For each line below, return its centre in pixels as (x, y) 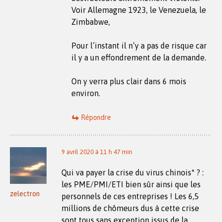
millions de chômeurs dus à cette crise (130, 208)
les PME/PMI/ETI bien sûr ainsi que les (131, 184)
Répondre (96, 117)
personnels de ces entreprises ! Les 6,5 (130, 196)
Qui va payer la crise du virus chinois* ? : (133, 172)
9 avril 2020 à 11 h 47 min (97, 152)
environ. (86, 93)
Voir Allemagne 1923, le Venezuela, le (139, 10)
